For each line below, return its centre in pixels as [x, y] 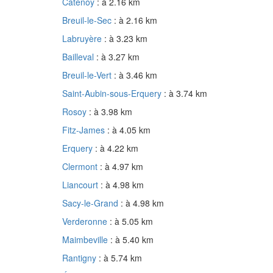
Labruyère [83, 39]
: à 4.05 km [129, 130]
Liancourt [81, 185]
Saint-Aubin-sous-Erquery [113, 94]
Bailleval [79, 57]
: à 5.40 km [132, 240]
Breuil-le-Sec [88, 20]
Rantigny [80, 258]
